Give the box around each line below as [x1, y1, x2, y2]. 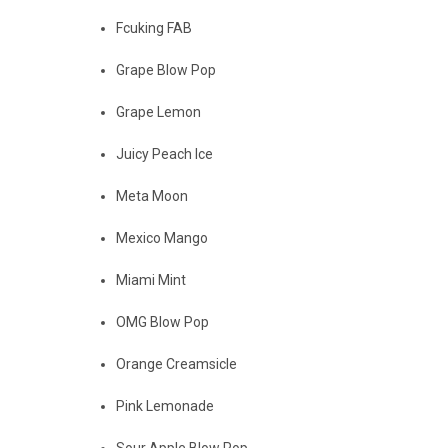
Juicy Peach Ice [116, 145, 214, 162]
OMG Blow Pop [116, 313, 210, 330]
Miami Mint [116, 271, 187, 288]
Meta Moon [116, 187, 189, 204]
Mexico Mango [116, 229, 209, 246]
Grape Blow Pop [116, 61, 217, 78]
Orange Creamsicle [116, 355, 238, 372]
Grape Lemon [116, 103, 202, 120]
